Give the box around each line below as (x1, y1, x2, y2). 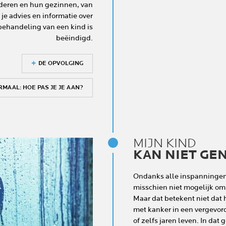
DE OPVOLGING (38, 60, 83, 67)
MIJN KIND (133, 136, 196, 151)
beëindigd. (56, 33, 93, 43)
